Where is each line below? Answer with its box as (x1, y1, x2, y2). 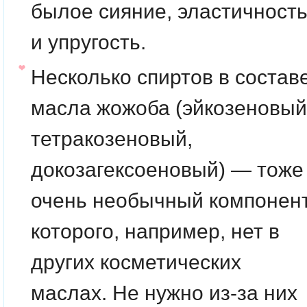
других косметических (31, 250, 241, 273)
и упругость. (31, 30, 146, 53)
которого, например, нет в (31, 219, 280, 243)
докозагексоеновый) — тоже (31, 158, 304, 181)
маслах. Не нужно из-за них (31, 281, 297, 304)
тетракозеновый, (31, 127, 193, 150)
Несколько (31, 65, 137, 88)
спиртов (137, 65, 213, 88)
